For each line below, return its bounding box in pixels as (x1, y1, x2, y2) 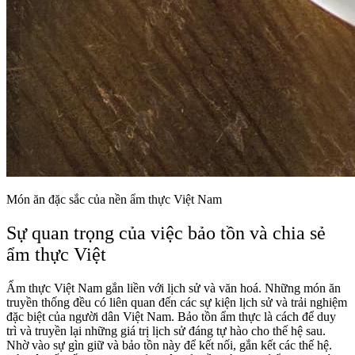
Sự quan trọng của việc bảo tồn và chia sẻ (6, 223, 326, 244)
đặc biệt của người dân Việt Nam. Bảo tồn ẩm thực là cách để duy (6, 310, 336, 324)
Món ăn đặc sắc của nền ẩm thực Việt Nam (6, 193, 222, 207)
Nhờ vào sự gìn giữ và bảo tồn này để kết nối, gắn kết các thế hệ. (6, 338, 332, 353)
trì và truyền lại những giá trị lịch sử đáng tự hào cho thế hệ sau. (6, 324, 326, 338)
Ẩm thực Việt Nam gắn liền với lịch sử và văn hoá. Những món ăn (6, 281, 341, 296)
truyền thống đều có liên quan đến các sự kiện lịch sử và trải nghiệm (6, 296, 347, 310)
